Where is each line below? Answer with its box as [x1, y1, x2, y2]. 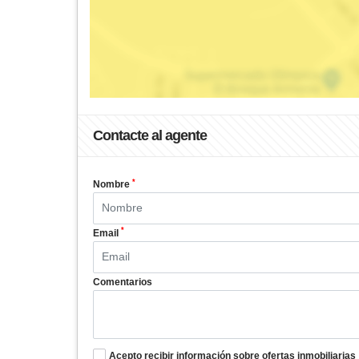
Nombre [93, 179, 132, 190]
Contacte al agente [93, 127, 207, 143]
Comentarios [93, 276, 152, 288]
